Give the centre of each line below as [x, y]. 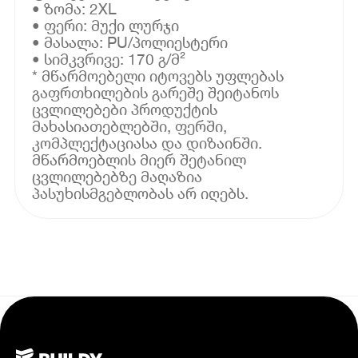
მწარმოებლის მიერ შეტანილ [139, 159]
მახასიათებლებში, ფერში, [130, 125]
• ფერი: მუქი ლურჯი [106, 25]
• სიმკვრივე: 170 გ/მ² [109, 58]
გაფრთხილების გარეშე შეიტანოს [156, 92]
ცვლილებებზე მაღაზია [117, 176]
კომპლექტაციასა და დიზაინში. [147, 142]
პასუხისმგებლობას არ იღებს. [141, 193]
